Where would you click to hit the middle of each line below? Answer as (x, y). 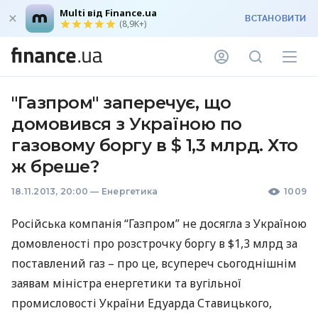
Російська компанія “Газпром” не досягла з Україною (159, 224)
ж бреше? (55, 166)
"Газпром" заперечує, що (121, 103)
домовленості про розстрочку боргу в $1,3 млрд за (154, 243)
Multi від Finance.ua (108, 13)
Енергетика (130, 191)
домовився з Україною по (127, 124)
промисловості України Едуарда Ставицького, (142, 303)
